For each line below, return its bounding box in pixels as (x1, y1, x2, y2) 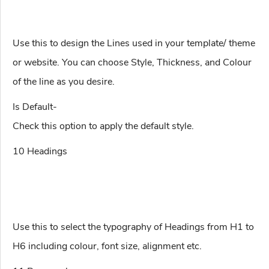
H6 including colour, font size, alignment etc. (13, 240, 202, 253)
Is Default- (13, 100, 57, 114)
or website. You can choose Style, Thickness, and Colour (13, 56, 252, 70)
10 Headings (13, 145, 67, 159)
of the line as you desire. (13, 75, 115, 89)
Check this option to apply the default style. (13, 119, 194, 133)
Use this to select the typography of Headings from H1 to (13, 220, 254, 234)
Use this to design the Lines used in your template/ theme (13, 37, 255, 50)
